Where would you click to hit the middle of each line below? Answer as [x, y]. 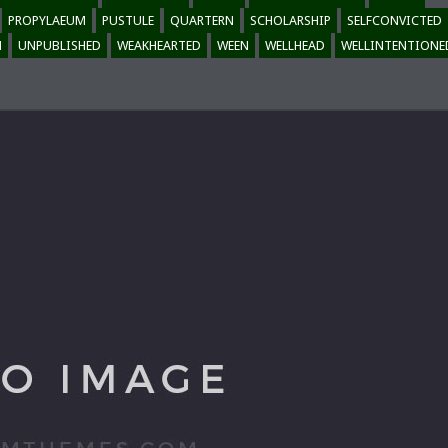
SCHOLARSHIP [290, 20]
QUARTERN [202, 20]
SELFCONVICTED [394, 20]
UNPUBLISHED [59, 45]
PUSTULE [128, 20]
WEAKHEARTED [159, 45]
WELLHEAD [295, 45]
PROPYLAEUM [47, 20]
